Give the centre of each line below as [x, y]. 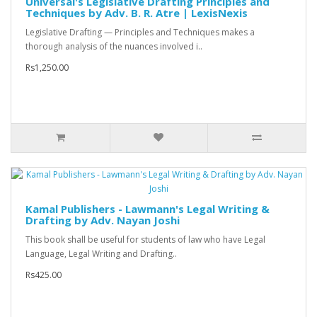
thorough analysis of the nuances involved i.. [114, 47]
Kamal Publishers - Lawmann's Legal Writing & [148, 209]
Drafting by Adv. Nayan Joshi [103, 220]
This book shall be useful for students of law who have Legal [145, 240]
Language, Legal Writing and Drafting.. [101, 254]
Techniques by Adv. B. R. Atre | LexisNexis [137, 13]
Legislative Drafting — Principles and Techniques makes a [140, 33]
